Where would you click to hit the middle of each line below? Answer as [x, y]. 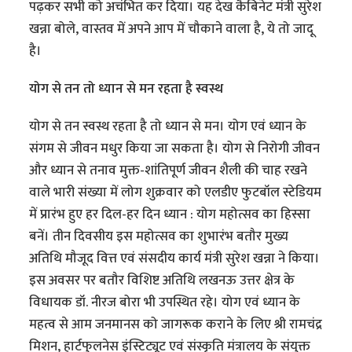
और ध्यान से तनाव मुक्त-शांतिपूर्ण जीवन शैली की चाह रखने [169, 171]
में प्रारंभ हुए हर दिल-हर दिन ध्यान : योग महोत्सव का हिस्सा [170, 215]
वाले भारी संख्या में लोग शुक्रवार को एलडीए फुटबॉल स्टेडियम [176, 193]
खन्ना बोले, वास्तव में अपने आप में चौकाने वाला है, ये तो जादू [172, 29]
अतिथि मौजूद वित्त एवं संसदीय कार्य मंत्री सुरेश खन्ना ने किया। [175, 259]
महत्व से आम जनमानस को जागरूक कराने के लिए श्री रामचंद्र [176, 325]
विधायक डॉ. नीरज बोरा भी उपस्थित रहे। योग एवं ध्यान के [165, 303]
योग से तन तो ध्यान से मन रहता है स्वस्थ [126, 89]
